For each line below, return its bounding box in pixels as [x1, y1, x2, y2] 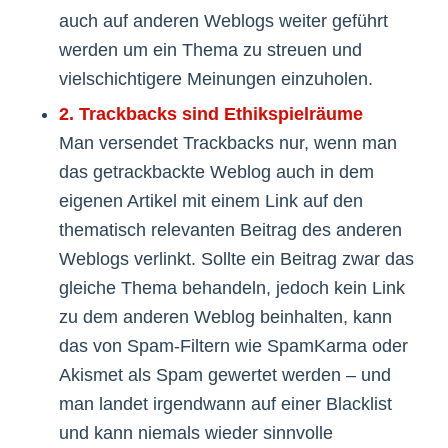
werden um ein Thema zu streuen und [58, 40, 362, 61]
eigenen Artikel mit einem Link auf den [58, 191, 363, 212]
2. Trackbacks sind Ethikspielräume [58, 104, 363, 125]
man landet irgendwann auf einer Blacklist [58, 394, 392, 415]
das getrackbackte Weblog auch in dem [58, 162, 374, 183]
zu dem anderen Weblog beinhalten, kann [58, 307, 392, 328]
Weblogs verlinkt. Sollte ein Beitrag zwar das [58, 249, 414, 270]
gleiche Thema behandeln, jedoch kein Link [58, 278, 405, 299]
